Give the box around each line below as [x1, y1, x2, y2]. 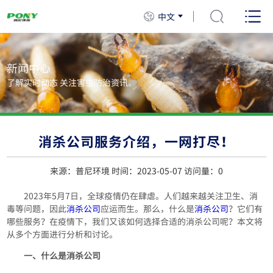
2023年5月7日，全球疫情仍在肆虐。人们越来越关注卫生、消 [24, 190, 258, 202]
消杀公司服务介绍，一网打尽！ [38, 131, 235, 152]
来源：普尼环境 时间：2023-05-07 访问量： [50, 165, 218, 177]
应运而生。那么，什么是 [101, 202, 195, 215]
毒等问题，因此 [7, 202, 67, 215]
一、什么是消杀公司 [24, 249, 101, 262]
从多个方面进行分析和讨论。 [7, 228, 118, 241]
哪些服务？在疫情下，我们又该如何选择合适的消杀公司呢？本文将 [7, 215, 263, 228]
